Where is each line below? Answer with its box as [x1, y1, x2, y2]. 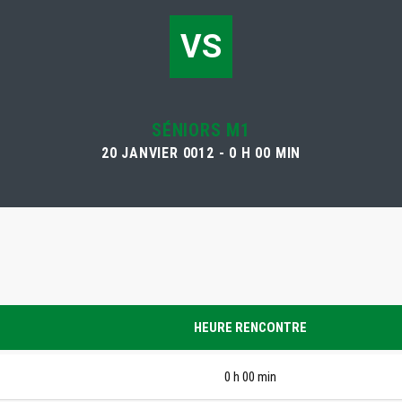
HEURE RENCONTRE [194, 319, 307, 336]
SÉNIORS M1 [152, 119, 250, 141]
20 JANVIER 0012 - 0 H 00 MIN [100, 144, 301, 162]
